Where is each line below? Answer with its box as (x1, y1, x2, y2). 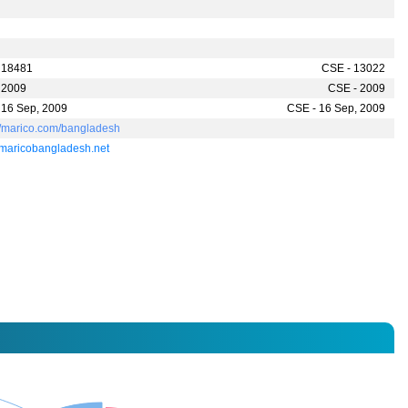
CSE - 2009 (327, 82, 385, 96)
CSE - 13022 (321, 62, 385, 76)
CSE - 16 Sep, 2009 (286, 102, 385, 116)
